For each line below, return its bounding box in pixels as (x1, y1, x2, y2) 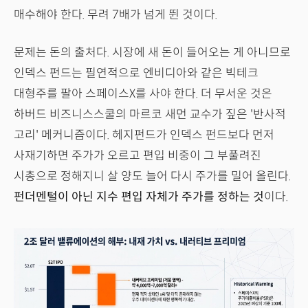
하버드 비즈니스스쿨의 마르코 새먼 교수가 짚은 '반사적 (14, 107, 286, 122)
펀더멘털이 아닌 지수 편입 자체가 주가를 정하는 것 (14, 190, 264, 205)
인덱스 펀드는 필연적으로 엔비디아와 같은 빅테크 (14, 66, 258, 81)
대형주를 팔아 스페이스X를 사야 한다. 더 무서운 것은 (14, 87, 272, 102)
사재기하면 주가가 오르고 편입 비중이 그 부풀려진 (14, 148, 261, 164)
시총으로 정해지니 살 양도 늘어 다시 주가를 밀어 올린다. (14, 169, 291, 184)
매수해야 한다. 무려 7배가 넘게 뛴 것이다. (14, 8, 217, 23)
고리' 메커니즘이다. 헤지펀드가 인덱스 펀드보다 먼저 (14, 128, 274, 143)
